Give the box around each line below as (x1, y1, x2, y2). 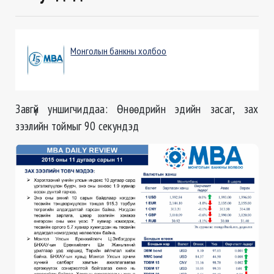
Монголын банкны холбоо (70, 45, 167, 57)
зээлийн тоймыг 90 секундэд (15, 118, 139, 134)
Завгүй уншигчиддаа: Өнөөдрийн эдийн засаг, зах (15, 101, 259, 117)
